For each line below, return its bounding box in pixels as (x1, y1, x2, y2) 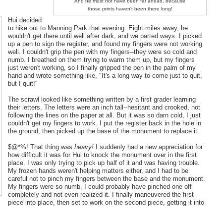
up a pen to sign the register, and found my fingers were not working (7, 40, 202, 48)
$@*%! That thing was (7, 143, 74, 151)
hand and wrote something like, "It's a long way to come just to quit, (7, 71, 202, 79)
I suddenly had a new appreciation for (93, 143, 203, 151)
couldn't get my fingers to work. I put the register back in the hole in (7, 119, 201, 127)
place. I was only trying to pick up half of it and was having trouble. (7, 159, 200, 166)
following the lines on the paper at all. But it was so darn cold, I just (7, 111, 201, 119)
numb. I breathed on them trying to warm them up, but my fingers (7, 55, 195, 63)
